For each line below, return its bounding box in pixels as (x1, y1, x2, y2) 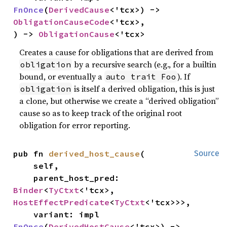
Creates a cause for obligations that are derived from (19, 46, 214, 58)
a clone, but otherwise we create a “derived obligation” (19, 95, 219, 106)
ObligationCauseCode (13, 16, 110, 27)
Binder (13, 184, 44, 195)
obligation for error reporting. (19, 119, 131, 131)
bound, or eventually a (19, 70, 105, 82)
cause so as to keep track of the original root (19, 107, 182, 119)
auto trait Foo (105, 71, 177, 82)
